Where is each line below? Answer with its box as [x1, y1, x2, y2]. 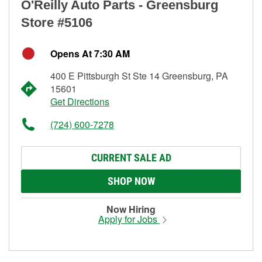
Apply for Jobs [98, 212, 160, 226]
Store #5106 [21, 15, 92, 30]
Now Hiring [106, 202, 156, 216]
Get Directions [50, 94, 109, 108]
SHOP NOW [107, 174, 155, 187]
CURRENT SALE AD [91, 151, 171, 164]
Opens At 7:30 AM [50, 46, 130, 60]
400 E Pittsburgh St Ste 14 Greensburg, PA [50, 68, 228, 82]
